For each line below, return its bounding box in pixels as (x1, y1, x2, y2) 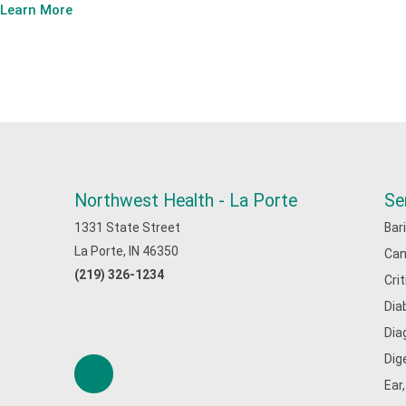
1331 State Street (74, 220, 180, 235)
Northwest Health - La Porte (74, 190, 297, 211)
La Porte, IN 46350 (74, 244, 179, 258)
